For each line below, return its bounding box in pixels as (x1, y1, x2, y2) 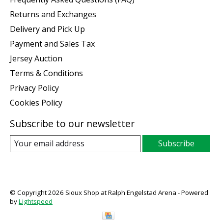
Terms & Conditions (10, 68, 83, 79)
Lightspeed (19, 197, 53, 206)
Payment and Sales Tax (10, 38, 95, 50)
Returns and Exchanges (10, 9, 96, 20)
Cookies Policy (10, 97, 62, 109)
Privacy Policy (10, 82, 59, 94)
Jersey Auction (10, 53, 62, 64)
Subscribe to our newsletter (10, 117, 135, 131)
